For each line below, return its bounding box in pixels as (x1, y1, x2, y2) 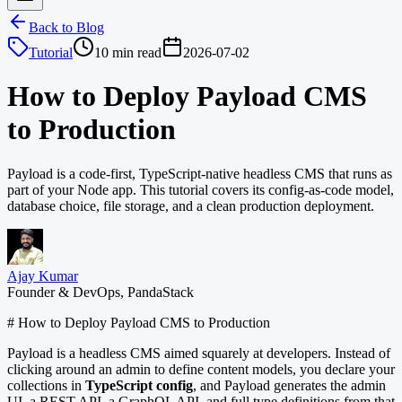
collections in (7, 377, 85, 393)
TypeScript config (85, 377, 193, 393)
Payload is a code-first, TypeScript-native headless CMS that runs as (7, 165, 392, 181)
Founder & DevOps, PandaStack (7, 284, 194, 300)
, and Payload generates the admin (193, 377, 386, 393)
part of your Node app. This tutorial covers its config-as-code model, (7, 181, 394, 197)
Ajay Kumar (7, 267, 78, 284)
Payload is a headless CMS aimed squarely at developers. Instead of (7, 345, 390, 361)
